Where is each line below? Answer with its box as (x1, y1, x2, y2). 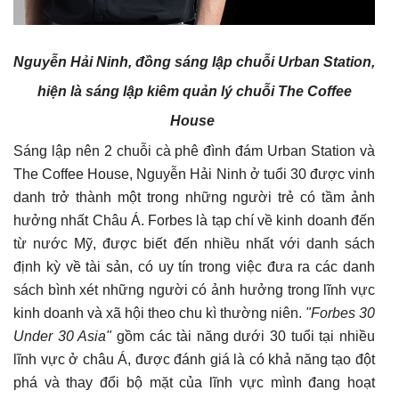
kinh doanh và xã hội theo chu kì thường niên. (13, 305, 305, 321)
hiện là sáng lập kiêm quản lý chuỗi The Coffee (37, 83, 352, 99)
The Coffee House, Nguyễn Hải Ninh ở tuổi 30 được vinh (13, 166, 375, 182)
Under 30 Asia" (13, 328, 112, 344)
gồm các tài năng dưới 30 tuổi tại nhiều (111, 328, 376, 344)
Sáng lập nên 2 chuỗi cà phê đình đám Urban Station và (13, 142, 375, 159)
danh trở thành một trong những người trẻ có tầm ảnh (13, 189, 375, 205)
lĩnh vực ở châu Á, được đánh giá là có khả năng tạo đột (13, 351, 375, 367)
